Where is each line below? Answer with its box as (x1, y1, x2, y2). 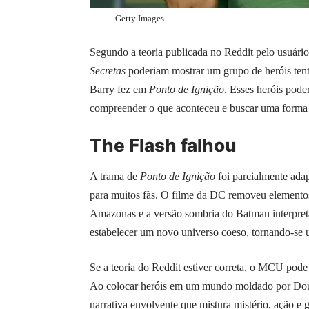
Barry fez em (90, 83, 149, 96)
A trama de (90, 170, 140, 182)
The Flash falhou (90, 134, 237, 157)
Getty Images (115, 13, 164, 24)
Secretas (90, 65, 126, 77)
